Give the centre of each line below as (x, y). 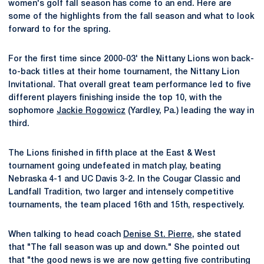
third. (19, 124)
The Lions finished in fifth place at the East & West (112, 154)
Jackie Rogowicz (91, 111)
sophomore (32, 111)
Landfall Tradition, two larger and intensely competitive (121, 192)
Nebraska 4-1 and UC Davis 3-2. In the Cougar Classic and (124, 179)
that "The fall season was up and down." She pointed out (124, 248)
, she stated (217, 235)
